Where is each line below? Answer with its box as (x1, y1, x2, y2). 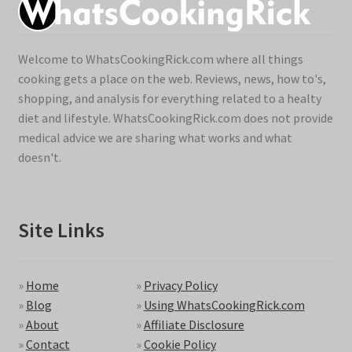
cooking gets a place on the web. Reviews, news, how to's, (17, 71, 326, 87)
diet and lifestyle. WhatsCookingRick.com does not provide (17, 110, 333, 126)
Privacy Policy (143, 277, 218, 294)
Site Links (17, 217, 104, 243)
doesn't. (17, 149, 61, 166)
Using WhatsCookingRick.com (143, 297, 305, 313)
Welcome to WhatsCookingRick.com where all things (17, 51, 303, 68)
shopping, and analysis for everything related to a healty (17, 90, 321, 107)
